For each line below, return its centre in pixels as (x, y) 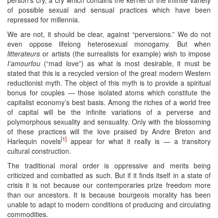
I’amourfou (24, 63)
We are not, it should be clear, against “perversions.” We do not (109, 34)
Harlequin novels (34, 141)
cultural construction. (39, 151)
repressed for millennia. (44, 19)
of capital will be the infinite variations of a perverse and (109, 112)
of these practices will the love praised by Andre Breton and (109, 131)
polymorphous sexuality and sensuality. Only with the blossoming (109, 121)
